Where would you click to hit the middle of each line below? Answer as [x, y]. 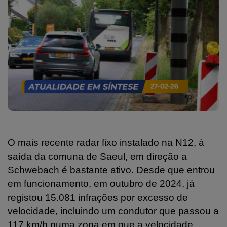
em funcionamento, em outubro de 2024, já [101, 183]
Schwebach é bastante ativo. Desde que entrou [111, 170]
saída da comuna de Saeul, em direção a [97, 156]
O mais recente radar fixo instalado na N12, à [106, 142]
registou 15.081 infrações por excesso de [98, 197]
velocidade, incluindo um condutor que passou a [113, 211]
